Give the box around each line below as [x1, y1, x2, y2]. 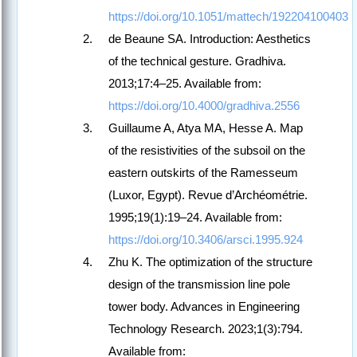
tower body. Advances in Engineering [108, 300, 300, 314]
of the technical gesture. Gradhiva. [108, 54, 286, 69]
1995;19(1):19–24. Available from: [108, 210, 282, 225]
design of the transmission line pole [108, 277, 290, 292]
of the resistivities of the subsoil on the [108, 143, 305, 158]
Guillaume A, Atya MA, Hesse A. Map [108, 121, 303, 135]
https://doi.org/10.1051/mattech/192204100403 [108, 10, 348, 24]
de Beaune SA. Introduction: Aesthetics [108, 32, 311, 46]
